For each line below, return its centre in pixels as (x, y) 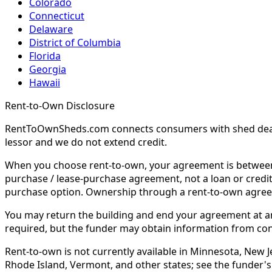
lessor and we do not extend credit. (86, 142)
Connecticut (57, 16)
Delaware (51, 29)
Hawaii (45, 83)
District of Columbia (75, 43)
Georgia (48, 70)
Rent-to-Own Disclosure (60, 106)
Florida (45, 56)
